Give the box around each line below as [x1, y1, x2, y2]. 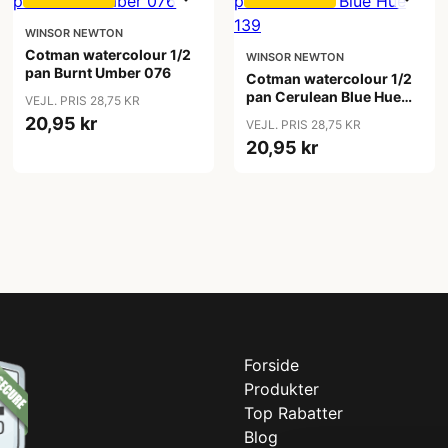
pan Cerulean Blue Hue [245, 88, 401, 105]
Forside [244, 355, 299, 375]
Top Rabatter [244, 403, 343, 423]
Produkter [244, 379, 319, 399]
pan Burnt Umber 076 [25, 64, 172, 81]
